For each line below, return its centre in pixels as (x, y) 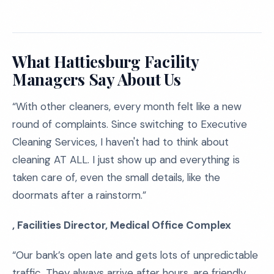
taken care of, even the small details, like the (116, 177)
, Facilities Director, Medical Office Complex (122, 225)
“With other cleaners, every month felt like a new (127, 106)
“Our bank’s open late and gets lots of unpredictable (135, 255)
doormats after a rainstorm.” (79, 195)
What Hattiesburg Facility (106, 61)
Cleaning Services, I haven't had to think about (120, 142)
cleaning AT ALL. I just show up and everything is (126, 160)
